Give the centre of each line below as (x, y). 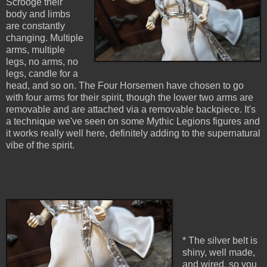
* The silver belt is (220, 241)
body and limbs (38, 14)
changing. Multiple (45, 38)
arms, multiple (35, 50)
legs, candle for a (42, 74)
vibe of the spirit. (40, 145)
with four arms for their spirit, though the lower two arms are (130, 98)
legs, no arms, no (42, 62)
